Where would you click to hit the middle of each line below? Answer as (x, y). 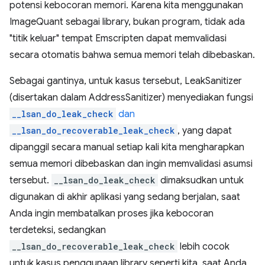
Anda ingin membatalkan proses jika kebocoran (112, 214)
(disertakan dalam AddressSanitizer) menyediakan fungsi (131, 98)
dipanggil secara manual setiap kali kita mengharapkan (127, 147)
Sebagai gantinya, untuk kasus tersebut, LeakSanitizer (126, 81)
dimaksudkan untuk (201, 180)
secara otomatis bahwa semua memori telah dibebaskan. (132, 55)
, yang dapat (205, 131)
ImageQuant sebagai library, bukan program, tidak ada (127, 22)
